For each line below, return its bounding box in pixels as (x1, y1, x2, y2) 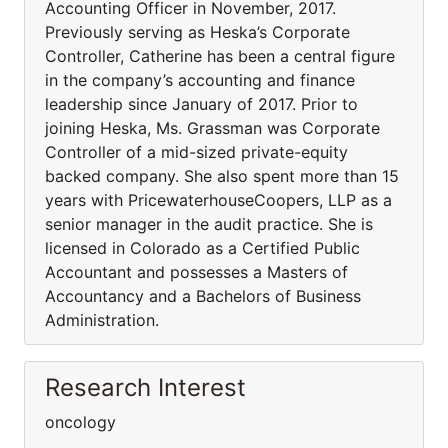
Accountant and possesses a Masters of (45, 262, 348, 282)
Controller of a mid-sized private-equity (45, 142, 348, 162)
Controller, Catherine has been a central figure (45, 46, 395, 66)
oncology (45, 412, 116, 432)
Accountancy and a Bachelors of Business (45, 286, 361, 306)
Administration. (45, 310, 169, 330)
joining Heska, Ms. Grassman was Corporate (45, 118, 380, 138)
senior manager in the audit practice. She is (45, 214, 373, 234)
